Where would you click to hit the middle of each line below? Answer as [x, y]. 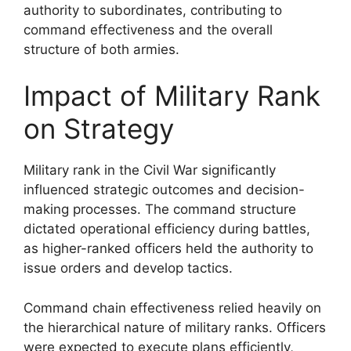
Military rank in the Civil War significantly [150, 170]
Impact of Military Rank [172, 96]
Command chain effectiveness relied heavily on [172, 308]
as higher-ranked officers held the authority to [168, 248]
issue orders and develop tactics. [128, 268]
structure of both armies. [101, 49]
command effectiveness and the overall [148, 29]
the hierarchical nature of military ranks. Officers [175, 327]
